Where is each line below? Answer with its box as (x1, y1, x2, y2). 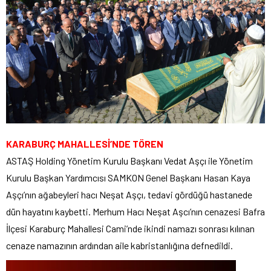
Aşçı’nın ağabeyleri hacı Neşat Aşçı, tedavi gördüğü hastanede (6, 189, 252, 201)
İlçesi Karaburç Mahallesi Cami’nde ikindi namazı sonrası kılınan (6, 223, 255, 235)
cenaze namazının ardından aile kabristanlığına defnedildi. (6, 240, 233, 252)
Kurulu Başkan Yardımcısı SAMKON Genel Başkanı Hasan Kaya (6, 172, 250, 184)
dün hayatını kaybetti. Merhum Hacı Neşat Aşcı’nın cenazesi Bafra (6, 206, 265, 218)
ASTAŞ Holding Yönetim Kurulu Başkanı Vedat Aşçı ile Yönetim (6, 155, 253, 167)
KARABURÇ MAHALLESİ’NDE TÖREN (6, 138, 163, 150)
